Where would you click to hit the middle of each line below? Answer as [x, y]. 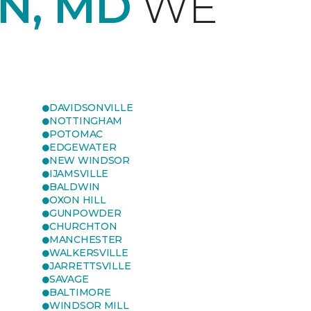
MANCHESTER [86, 239]
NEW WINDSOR [90, 160]
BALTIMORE [80, 292]
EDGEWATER [83, 147]
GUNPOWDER [85, 213]
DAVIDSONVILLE [91, 108]
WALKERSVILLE [89, 253]
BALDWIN [75, 187]
